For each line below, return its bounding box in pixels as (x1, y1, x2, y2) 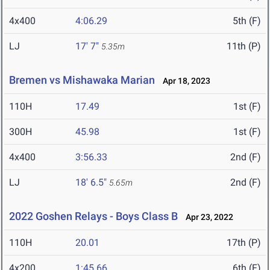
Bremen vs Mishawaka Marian (9, 74, 155, 87)
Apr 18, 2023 (157, 76, 210, 86)
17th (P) (227, 237, 261, 249)
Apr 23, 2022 (180, 212, 233, 222)
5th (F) (233, 15, 261, 27)
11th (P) (227, 40, 261, 52)
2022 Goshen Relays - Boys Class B (9, 210, 178, 223)
